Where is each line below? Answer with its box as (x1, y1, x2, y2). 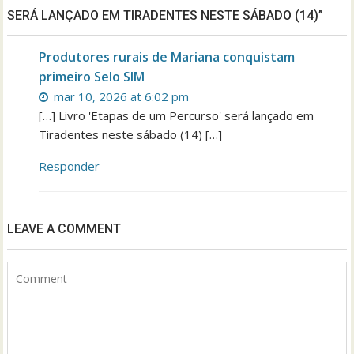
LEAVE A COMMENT (7, 221, 122, 237)
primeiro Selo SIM (39, 68, 145, 86)
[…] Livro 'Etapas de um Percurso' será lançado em (39, 107, 314, 124)
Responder (39, 158, 100, 175)
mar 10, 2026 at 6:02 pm (51, 88, 190, 105)
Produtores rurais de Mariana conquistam (39, 48, 296, 66)
